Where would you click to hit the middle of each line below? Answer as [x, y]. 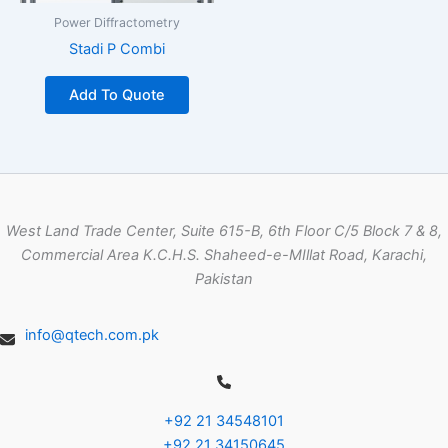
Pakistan [224, 278]
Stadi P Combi [117, 49]
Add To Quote [117, 94]
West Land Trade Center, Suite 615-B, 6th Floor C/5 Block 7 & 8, [224, 230]
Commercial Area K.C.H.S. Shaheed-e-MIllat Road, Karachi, [224, 254]
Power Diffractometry [117, 23]
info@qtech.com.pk [91, 334]
